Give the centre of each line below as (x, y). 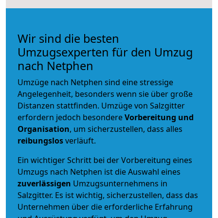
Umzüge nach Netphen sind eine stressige (95, 82)
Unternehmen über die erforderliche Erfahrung (105, 207)
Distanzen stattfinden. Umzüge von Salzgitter (101, 105)
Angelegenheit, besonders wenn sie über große (105, 94)
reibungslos (40, 140)
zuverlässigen (45, 183)
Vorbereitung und (159, 117)
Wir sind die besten (68, 38)
